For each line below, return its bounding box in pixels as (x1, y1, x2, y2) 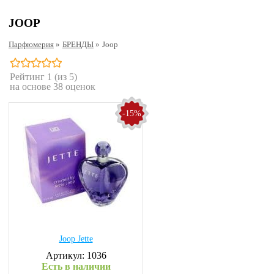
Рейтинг (10, 72, 47, 82)
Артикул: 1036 (45, 250, 106, 261)
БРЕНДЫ (62, 40, 94, 49)
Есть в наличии (41, 261, 111, 272)
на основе (10, 81, 53, 92)
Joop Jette (59, 234, 93, 243)
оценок (63, 81, 95, 92)
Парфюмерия (9, 40, 54, 49)
